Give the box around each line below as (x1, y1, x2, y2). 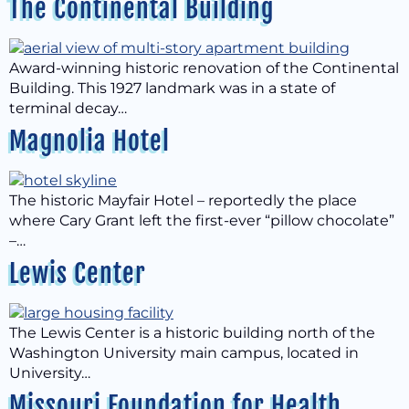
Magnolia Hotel (9, 125, 170, 157)
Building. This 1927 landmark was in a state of (9, 79, 335, 97)
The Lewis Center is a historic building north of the (9, 324, 375, 341)
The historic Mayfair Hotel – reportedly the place (9, 192, 357, 209)
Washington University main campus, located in (9, 344, 359, 362)
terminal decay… (9, 100, 127, 117)
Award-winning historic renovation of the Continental (9, 59, 399, 77)
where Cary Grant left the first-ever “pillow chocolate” (9, 212, 394, 229)
